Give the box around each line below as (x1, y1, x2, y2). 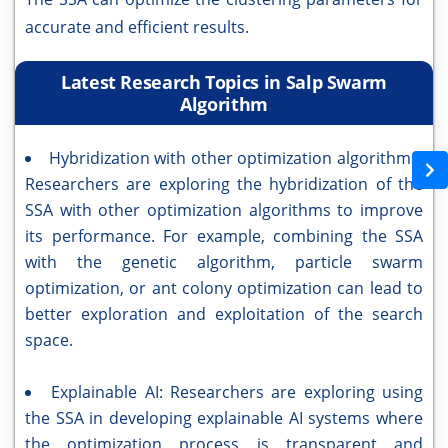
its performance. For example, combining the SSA (25, 225, 423, 248)
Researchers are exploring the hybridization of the (25, 173, 423, 196)
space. (25, 329, 73, 352)
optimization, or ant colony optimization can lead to (25, 277, 423, 300)
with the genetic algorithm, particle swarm (25, 251, 423, 274)
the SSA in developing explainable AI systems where (25, 407, 423, 430)
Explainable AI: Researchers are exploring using (51, 381, 424, 404)
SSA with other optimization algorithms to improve (25, 199, 423, 222)
